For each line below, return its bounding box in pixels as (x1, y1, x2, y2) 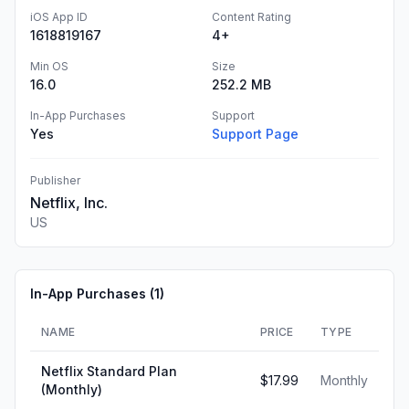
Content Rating (212, 10, 291, 24)
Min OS (30, 59, 68, 73)
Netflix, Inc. (30, 194, 108, 212)
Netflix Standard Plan (41, 363, 177, 379)
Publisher (30, 173, 80, 187)
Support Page (212, 126, 299, 142)
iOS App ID (30, 10, 88, 24)
